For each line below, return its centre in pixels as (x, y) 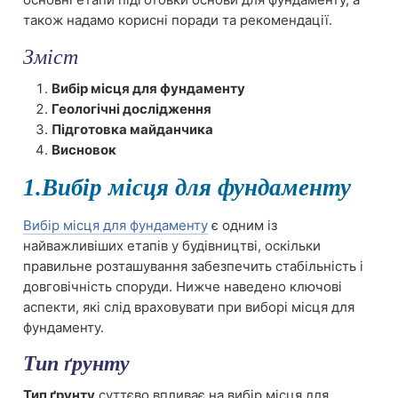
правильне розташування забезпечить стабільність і (193, 266)
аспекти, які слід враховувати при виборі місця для (189, 306)
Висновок (84, 149)
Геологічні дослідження (131, 108)
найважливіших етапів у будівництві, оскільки (172, 245)
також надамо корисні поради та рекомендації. (178, 20)
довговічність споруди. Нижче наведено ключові (183, 286)
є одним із (243, 225)
